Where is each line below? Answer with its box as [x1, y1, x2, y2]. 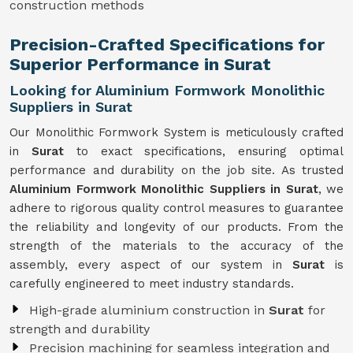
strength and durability [9, 321, 150, 336]
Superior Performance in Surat [9, 54, 271, 74]
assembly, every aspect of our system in [9, 258, 292, 272]
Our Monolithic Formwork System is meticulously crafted [9, 125, 344, 139]
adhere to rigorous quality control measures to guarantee [9, 201, 344, 215]
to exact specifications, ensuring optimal [76, 144, 344, 158]
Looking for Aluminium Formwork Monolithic [9, 82, 325, 98]
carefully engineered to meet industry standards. [9, 277, 294, 291]
